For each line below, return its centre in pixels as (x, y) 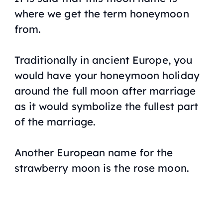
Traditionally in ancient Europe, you (103, 60)
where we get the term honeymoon (102, 14)
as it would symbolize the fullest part (106, 106)
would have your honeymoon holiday (107, 75)
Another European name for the (94, 152)
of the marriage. (56, 122)
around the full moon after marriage (105, 91)
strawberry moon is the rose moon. (102, 167)
